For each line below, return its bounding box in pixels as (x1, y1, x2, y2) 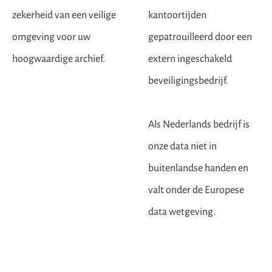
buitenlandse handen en (148, 163, 248, 174)
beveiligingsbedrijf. (148, 75, 228, 86)
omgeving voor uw (12, 32, 90, 42)
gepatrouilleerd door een (148, 32, 252, 42)
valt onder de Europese (148, 185, 244, 195)
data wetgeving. (148, 206, 216, 217)
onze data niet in (148, 141, 217, 152)
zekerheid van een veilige (12, 10, 116, 21)
